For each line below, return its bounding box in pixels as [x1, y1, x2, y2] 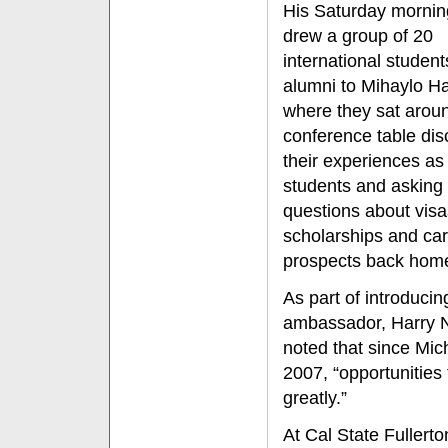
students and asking [283, 176, 443, 196]
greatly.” [283, 388, 347, 408]
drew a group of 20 [283, 26, 433, 46]
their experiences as [283, 151, 444, 171]
